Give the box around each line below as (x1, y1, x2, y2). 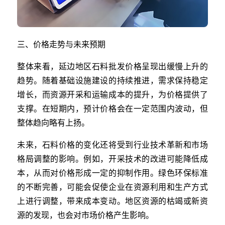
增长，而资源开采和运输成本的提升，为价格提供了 (17, 89, 208, 99)
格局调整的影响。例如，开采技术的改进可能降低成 (17, 154, 208, 164)
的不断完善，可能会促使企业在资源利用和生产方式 (17, 182, 208, 192)
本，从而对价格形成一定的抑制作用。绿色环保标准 (17, 168, 208, 178)
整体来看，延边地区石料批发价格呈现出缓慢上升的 (17, 61, 208, 71)
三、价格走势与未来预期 (17, 39, 105, 49)
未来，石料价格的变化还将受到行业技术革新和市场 (17, 140, 208, 150)
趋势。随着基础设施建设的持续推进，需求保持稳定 (17, 75, 208, 85)
